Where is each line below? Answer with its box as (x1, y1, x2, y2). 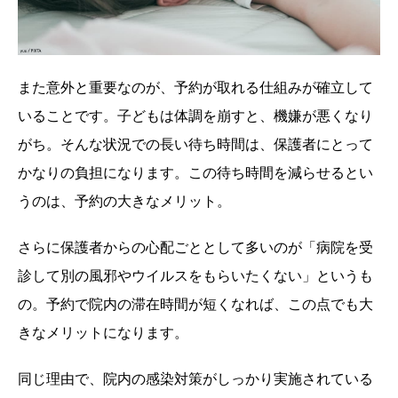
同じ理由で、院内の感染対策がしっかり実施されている (18, 370, 373, 388)
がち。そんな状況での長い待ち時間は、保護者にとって (18, 135, 373, 154)
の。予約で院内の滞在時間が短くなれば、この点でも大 (18, 295, 373, 314)
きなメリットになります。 (18, 323, 188, 342)
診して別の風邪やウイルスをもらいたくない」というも (18, 267, 373, 285)
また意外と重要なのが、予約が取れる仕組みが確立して (18, 78, 373, 97)
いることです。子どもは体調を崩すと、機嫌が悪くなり (18, 107, 373, 125)
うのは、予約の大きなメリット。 (18, 192, 231, 211)
